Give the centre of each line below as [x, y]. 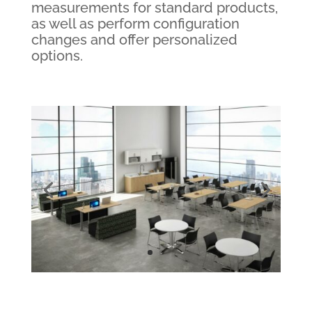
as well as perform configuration [135, 24]
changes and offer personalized [134, 40]
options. [57, 56]
